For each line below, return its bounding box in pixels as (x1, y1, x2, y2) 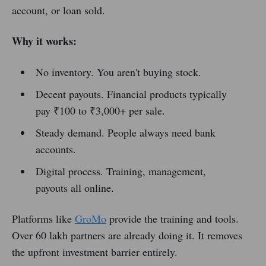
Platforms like (12, 211, 75, 226)
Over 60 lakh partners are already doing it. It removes (12, 228, 242, 243)
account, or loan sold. (12, 3, 105, 18)
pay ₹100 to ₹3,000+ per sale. (35, 103, 165, 118)
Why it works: (12, 33, 77, 49)
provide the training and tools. (106, 211, 239, 226)
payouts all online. (35, 180, 114, 195)
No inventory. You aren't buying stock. (35, 65, 201, 80)
